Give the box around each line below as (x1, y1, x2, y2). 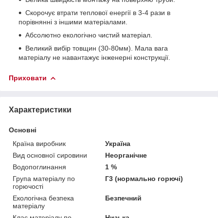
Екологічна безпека (13, 194, 74, 202)
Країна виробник (13, 139, 66, 147)
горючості (13, 182, 43, 190)
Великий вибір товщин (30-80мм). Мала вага (25, 44, 168, 52)
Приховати (9, 73, 47, 82)
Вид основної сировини (13, 151, 87, 159)
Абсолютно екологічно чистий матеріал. (25, 31, 152, 39)
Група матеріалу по (13, 174, 75, 182)
